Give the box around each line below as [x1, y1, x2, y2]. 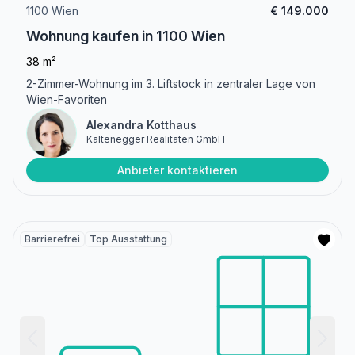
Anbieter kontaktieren [117, 162, 238, 177]
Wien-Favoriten [26, 92, 107, 106]
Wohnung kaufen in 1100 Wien [26, 27, 225, 44]
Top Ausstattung [90, 232, 167, 245]
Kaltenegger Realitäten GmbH [86, 132, 225, 145]
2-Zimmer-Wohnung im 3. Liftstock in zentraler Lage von [26, 76, 315, 90]
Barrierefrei [25, 232, 80, 245]
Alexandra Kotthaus [86, 117, 197, 132]
